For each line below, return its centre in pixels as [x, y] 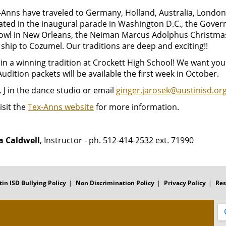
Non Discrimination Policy [115, 183]
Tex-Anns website [61, 107]
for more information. [136, 107]
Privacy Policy [185, 183]
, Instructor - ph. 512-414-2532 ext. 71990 [117, 140]
